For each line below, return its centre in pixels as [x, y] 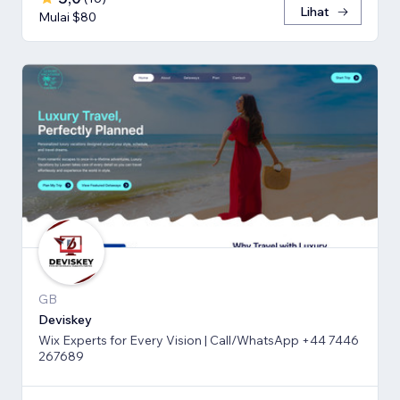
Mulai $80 [67, 17]
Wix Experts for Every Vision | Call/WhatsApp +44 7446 [199, 340]
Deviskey [65, 319]
